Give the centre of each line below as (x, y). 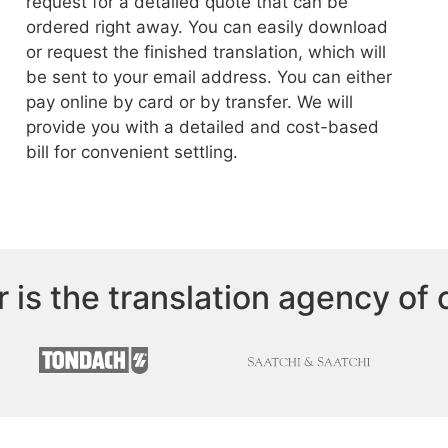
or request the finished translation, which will (205, 52)
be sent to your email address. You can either (208, 77)
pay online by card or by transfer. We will (189, 102)
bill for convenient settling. (131, 152)
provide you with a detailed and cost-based (202, 127)
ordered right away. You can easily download (206, 27)
